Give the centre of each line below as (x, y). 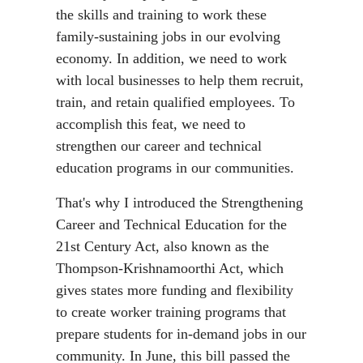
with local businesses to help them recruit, (180, 81)
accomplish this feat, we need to (151, 124)
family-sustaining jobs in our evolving (168, 37)
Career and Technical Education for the (171, 225)
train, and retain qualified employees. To (175, 102)
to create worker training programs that (171, 312)
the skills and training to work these (161, 15)
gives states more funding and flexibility (175, 290)
